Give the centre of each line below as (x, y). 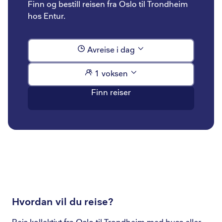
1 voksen (111, 74)
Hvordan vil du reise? (62, 202)
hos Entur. (47, 17)
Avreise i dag (111, 50)
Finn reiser (111, 93)
